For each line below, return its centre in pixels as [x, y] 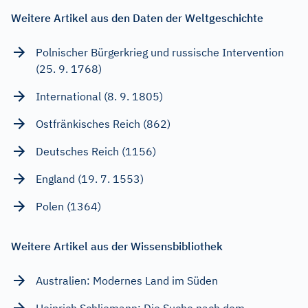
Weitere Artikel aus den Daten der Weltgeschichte [137, 18]
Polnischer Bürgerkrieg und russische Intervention [160, 52]
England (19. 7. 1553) [90, 178]
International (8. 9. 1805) [99, 96]
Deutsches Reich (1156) [96, 151]
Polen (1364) [68, 206]
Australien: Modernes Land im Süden [127, 280]
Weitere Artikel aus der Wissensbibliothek [117, 246]
